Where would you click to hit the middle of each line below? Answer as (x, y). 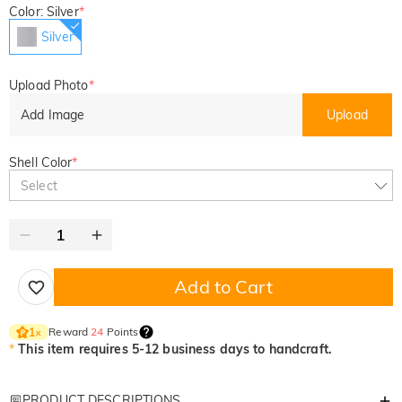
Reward (70, 332)
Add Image (53, 114)
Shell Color (41, 162)
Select (39, 185)
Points (121, 332)
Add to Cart (223, 287)
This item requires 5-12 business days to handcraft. (175, 349)
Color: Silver (44, 12)
